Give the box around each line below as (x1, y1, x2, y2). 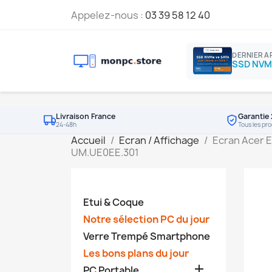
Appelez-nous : (71, 8, 145, 22)
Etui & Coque (83, 195, 144, 209)
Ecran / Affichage (119, 133, 199, 147)
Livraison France (56, 110, 115, 121)
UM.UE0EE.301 (71, 145, 139, 159)
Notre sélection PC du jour (83, 212, 209, 226)
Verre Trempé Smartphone (83, 229, 210, 243)
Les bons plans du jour (83, 246, 189, 260)
